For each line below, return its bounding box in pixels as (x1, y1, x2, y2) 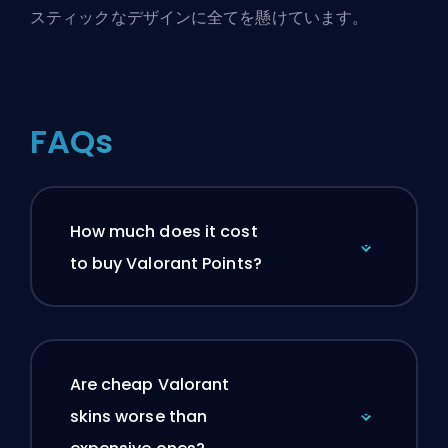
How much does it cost (69, 219, 258, 243)
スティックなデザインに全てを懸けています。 (30, 6, 369, 30)
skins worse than (69, 404, 208, 428)
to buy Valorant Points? (69, 251, 262, 275)
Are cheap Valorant (69, 372, 230, 396)
